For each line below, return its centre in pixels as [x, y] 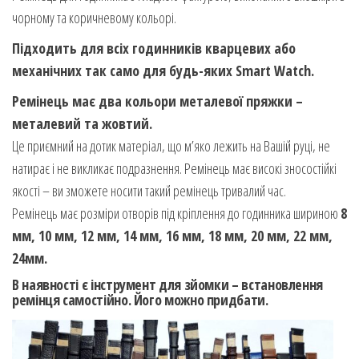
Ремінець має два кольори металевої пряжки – [157, 101]
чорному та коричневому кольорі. [94, 18]
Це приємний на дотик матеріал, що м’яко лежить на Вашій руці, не [171, 146]
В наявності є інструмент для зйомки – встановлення [167, 285]
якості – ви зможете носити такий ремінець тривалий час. [149, 191]
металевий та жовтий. [82, 124]
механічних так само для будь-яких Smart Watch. [163, 71]
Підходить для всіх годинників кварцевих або [154, 48]
